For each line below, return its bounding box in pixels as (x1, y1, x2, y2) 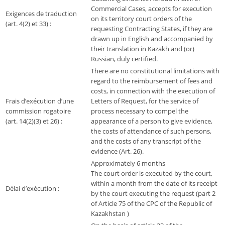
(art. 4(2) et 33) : (6, 19, 51, 29)
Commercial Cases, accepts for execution (91, 4, 212, 14)
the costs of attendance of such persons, (91, 127, 211, 136)
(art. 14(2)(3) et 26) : (6, 117, 62, 126)
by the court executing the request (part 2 (91, 189, 215, 198)
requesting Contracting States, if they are (91, 24, 212, 34)
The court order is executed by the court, (91, 169, 212, 178)
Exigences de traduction (6, 9, 77, 19)
